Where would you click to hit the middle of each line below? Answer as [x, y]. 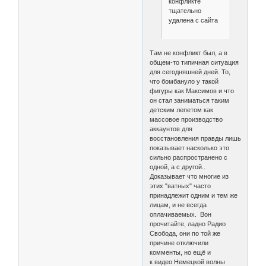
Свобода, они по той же [185, 233]
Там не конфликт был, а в [189, 53]
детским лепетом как [182, 110]
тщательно [185, 11]
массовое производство [186, 119]
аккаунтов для [171, 129]
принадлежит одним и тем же [194, 195]
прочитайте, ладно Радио [188, 224]
